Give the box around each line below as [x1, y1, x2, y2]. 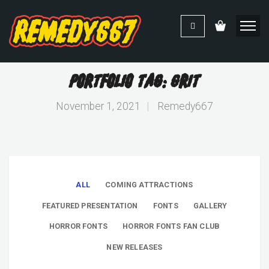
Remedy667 [157, 100, 213, 112]
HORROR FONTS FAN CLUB [122, 222, 220, 231]
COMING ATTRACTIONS [105, 180, 193, 190]
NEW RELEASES [106, 243, 163, 252]
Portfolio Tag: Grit [70, 73, 199, 91]
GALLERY [193, 201, 228, 210]
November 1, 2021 [56, 100, 141, 112]
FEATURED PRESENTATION [41, 201, 138, 210]
